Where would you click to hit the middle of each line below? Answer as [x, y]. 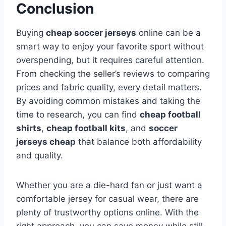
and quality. [40, 156]
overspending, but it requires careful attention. [110, 60]
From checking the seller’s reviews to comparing [113, 74]
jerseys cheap [46, 142]
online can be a [168, 33]
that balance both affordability [139, 142]
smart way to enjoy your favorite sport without [110, 47]
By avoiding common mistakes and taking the [108, 101]
